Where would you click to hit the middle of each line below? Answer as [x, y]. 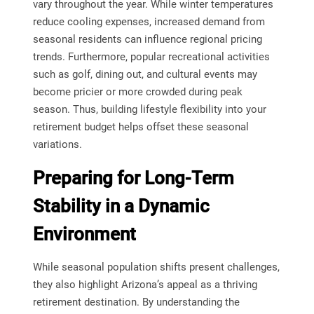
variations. [57, 145]
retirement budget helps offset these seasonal [141, 127]
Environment [84, 234]
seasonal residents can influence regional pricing [147, 40]
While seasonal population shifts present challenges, [156, 267]
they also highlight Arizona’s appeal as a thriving [145, 285]
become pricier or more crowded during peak [137, 92]
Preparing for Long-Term [133, 178]
